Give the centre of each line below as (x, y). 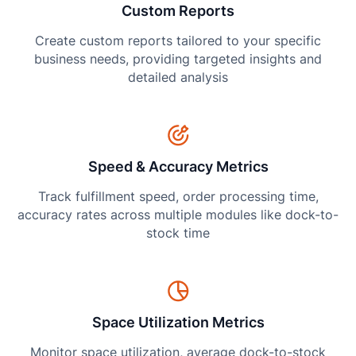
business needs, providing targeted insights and (178, 59)
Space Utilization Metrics (178, 323)
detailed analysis (178, 77)
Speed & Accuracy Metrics (178, 167)
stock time (178, 233)
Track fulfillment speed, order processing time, (178, 196)
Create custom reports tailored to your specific (178, 41)
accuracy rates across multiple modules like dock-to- (178, 215)
